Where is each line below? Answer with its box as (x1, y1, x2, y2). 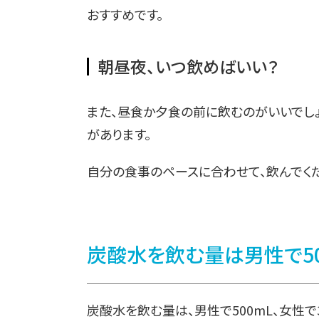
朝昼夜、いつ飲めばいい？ (98, 54, 278, 79)
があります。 (87, 125, 151, 144)
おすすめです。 (87, 5, 163, 24)
